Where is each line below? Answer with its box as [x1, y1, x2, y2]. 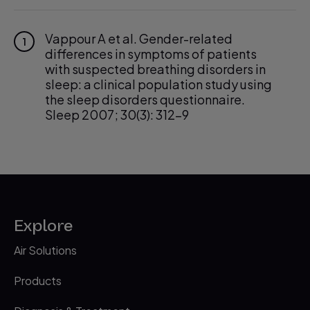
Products [14, 273, 62, 288]
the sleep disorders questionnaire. [45, 91, 245, 107]
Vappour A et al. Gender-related [45, 30, 232, 46]
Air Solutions [14, 243, 77, 257]
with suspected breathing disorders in [45, 61, 266, 77]
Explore [14, 215, 73, 236]
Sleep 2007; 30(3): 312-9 [45, 107, 189, 122]
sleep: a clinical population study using [45, 76, 272, 92]
